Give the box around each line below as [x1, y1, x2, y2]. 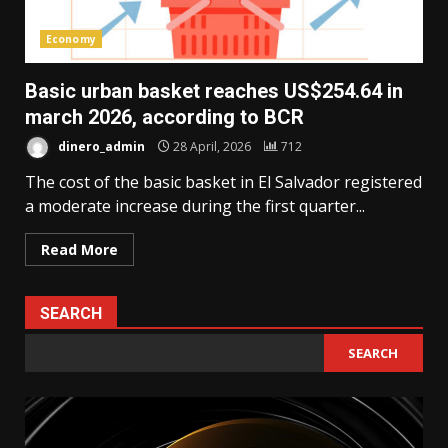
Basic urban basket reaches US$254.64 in [25, 79, 403, 104]
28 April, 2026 [170, 137, 254, 155]
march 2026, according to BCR [25, 105, 304, 130]
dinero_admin [55, 137, 145, 155]
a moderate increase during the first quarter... [25, 195, 365, 218]
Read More [41, 240, 118, 260]
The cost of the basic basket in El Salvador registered [25, 171, 422, 194]
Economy [46, 32, 96, 47]
